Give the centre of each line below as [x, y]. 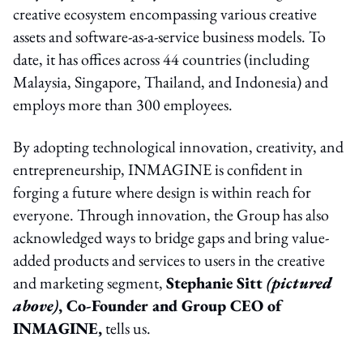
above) [36, 305]
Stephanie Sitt [216, 282]
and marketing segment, [90, 282]
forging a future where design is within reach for [162, 192]
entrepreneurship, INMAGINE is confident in [158, 169]
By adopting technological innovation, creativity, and [178, 146]
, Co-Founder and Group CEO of [170, 305]
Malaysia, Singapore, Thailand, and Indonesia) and [171, 81]
